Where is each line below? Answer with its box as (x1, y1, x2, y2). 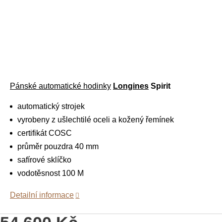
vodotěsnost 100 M (17, 169, 84, 177)
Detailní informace (10, 191, 74, 199)
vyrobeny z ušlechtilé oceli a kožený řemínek (17, 115, 174, 124)
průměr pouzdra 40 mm (17, 142, 99, 151)
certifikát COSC (17, 129, 72, 137)
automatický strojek (17, 102, 85, 111)
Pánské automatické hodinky (10, 82, 111, 90)
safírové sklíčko (17, 156, 71, 164)
